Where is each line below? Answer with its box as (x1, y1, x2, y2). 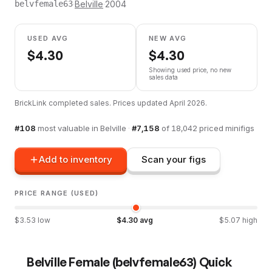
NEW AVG (149, 33, 187, 42)
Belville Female (27, 254, 110, 270)
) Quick (193, 254, 233, 270)
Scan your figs (141, 154, 206, 166)
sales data (149, 73, 178, 81)
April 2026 (169, 98, 205, 107)
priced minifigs (197, 123, 254, 133)
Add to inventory (39, 154, 112, 166)
